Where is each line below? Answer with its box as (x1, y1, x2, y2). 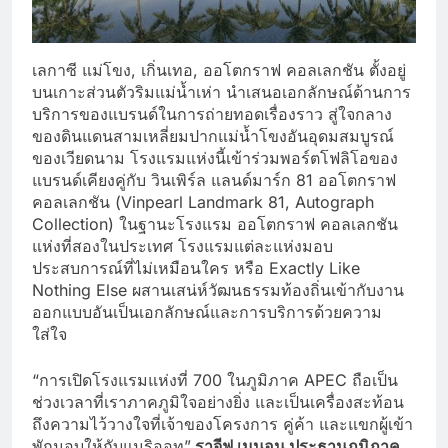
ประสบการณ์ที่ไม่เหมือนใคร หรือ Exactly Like (32, 257, 360, 278)
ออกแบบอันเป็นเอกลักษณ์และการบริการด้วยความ (32, 301, 382, 322)
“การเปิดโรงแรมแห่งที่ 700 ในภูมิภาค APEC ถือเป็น (32, 369, 398, 390)
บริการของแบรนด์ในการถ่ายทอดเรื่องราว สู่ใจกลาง (32, 103, 392, 124)
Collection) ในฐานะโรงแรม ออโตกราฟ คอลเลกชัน (32, 213, 398, 234)
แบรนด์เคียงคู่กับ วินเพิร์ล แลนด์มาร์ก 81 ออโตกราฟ (32, 169, 396, 190)
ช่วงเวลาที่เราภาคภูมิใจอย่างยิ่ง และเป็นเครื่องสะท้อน (32, 391, 404, 412)
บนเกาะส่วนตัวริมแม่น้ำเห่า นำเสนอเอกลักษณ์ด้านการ (32, 81, 411, 102)
